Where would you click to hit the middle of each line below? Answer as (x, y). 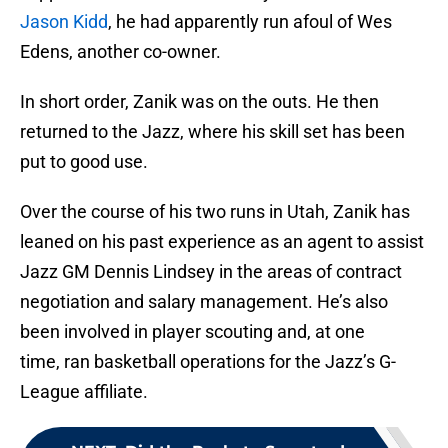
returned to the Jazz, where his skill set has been (212, 132)
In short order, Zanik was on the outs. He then (199, 102)
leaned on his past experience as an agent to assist (222, 242)
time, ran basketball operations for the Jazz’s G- (208, 362)
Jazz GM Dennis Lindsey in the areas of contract (211, 272)
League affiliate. (84, 392)
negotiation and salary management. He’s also (204, 302)
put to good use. (84, 162)
